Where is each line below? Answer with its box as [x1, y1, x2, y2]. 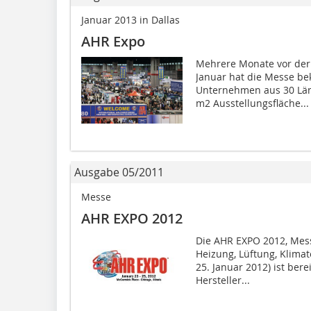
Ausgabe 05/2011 [74, 164, 164, 180]
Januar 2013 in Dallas [81, 12, 180, 26]
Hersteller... [195, 273, 250, 287]
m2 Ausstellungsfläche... [195, 96, 309, 110]
